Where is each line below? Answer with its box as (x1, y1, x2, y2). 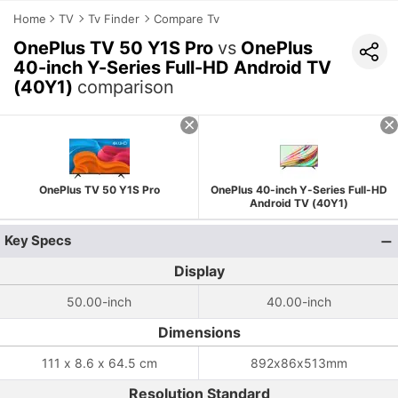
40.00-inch (266, 294, 331, 309)
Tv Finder (88, 12, 139, 26)
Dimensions (157, 323, 241, 341)
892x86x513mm (250, 355, 347, 370)
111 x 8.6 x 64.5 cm (41, 355, 157, 370)
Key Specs (4, 232, 71, 249)
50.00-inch (67, 294, 131, 309)
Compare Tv (154, 12, 219, 26)
